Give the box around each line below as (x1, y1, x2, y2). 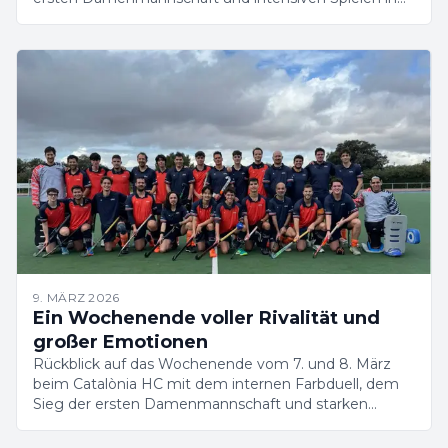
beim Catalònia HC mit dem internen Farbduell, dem (33, 375, 399, 393)
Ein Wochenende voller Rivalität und (33, 307, 380, 329)
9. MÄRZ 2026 (33, 290, 120, 305)
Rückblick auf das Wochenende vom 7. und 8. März (33, 355, 391, 373)
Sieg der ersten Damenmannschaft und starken (33, 395, 368, 413)
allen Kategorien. (33, 9, 150, 27)
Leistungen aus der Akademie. (33, 415, 246, 433)
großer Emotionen (33, 331, 208, 353)
